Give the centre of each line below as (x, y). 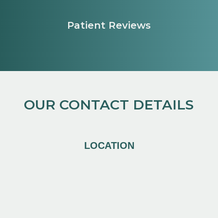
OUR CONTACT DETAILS (109, 105)
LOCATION (109, 146)
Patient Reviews (109, 26)
